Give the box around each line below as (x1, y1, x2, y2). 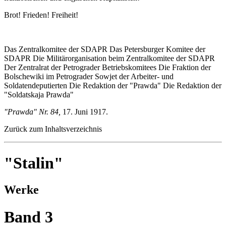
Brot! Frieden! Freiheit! (4, 11, 78, 20)
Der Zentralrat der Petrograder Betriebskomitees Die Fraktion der (4, 63, 211, 72)
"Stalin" (4, 153, 63, 172)
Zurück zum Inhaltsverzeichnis (4, 125, 102, 134)
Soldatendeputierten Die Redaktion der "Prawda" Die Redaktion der (4, 81, 221, 90)
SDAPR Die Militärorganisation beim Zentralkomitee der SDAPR (4, 54, 215, 63)
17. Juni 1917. (61, 107, 108, 117)
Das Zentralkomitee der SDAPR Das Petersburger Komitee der (4, 45, 205, 54)
